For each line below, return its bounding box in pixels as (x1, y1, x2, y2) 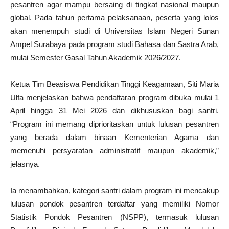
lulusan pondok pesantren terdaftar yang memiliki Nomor (10, 199, 219, 208)
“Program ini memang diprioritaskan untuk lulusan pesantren (10, 119, 219, 128)
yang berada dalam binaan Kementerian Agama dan (10, 132, 219, 142)
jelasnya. (10, 159, 40, 168)
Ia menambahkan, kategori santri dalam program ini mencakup (10, 186, 219, 195)
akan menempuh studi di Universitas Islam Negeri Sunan (10, 26, 219, 35)
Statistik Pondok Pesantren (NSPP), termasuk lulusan (10, 212, 219, 221)
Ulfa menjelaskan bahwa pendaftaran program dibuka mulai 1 (10, 93, 219, 102)
